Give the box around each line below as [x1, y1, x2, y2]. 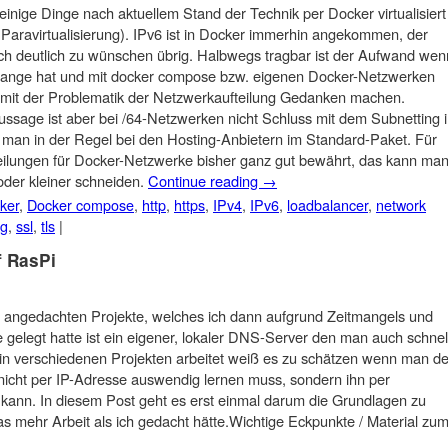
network [376, 194, 426, 216]
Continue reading [148, 170, 262, 192]
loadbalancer [287, 194, 368, 216]
